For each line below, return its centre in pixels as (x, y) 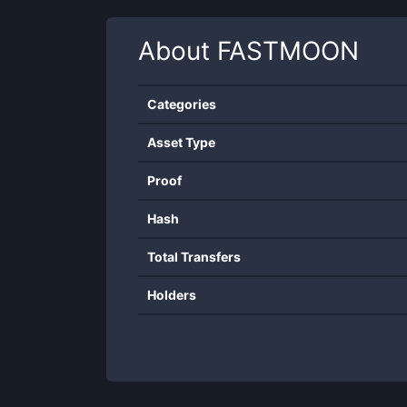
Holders (172, 295)
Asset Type (181, 142)
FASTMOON (288, 51)
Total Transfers (194, 257)
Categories (182, 104)
